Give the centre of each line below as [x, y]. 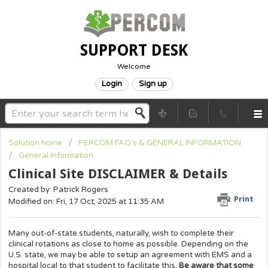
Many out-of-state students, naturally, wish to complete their [121, 233]
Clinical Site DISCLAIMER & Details [118, 174]
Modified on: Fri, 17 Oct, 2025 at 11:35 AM [86, 202]
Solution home [36, 143]
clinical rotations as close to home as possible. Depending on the [128, 244]
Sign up [153, 84]
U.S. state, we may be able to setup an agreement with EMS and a [130, 255]
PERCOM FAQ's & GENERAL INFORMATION [160, 143]
